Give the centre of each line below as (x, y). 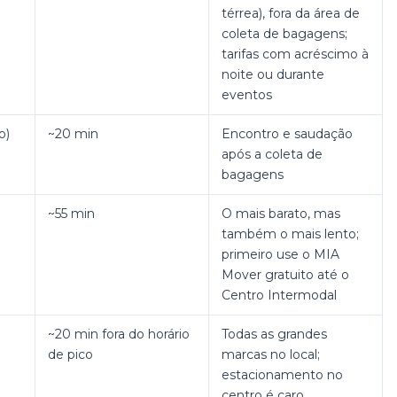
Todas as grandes (274, 334)
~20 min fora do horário (119, 334)
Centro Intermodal (279, 295)
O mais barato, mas (281, 214)
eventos (247, 95)
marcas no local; (271, 354)
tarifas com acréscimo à (295, 54)
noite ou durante (273, 74)
